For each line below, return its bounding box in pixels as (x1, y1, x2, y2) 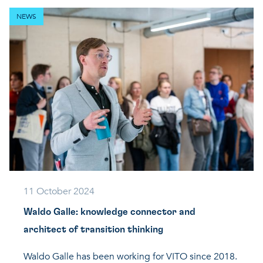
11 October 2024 (23, 184, 95, 198)
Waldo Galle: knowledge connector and (23, 207, 195, 217)
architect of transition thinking (23, 224, 163, 234)
